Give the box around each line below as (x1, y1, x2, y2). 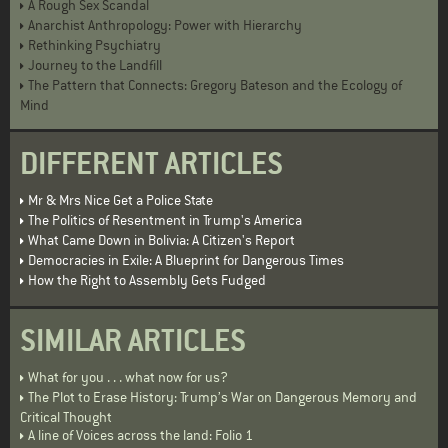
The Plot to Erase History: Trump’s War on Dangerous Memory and (28, 388, 417, 407)
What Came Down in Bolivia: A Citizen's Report (28, 231, 295, 250)
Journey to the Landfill (28, 56, 162, 75)
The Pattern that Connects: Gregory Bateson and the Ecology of (28, 76, 402, 95)
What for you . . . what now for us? (28, 368, 228, 387)
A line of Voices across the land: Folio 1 (28, 426, 253, 445)
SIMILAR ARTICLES (20, 321, 246, 361)
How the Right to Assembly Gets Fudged (28, 271, 266, 290)
